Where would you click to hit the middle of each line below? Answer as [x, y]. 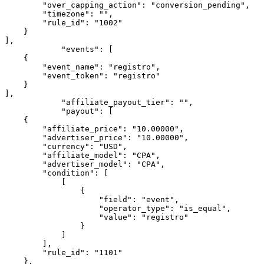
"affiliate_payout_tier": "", [33, 102]
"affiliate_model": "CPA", [24, 155]
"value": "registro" [52, 217]
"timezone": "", [24, 14]
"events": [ [33, 49]
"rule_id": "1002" [24, 23]
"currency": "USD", [24, 146]
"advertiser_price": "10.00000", [24, 138]
